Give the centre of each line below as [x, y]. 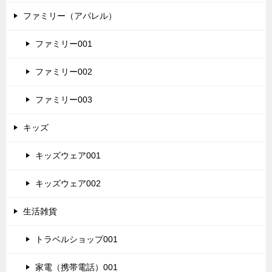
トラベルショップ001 [76, 239]
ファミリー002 [64, 71]
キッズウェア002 [68, 183]
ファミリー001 [64, 43]
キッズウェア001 [68, 155]
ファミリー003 [64, 99]
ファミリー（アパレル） [70, 15]
